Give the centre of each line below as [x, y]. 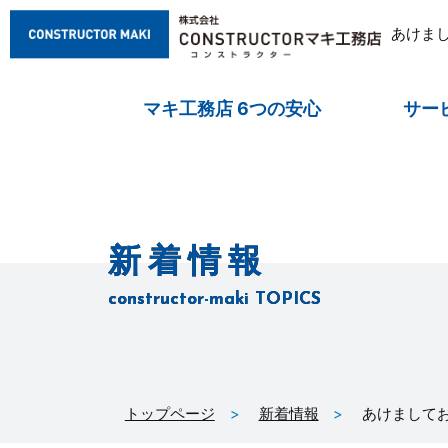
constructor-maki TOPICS [214, 300]
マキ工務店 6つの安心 [232, 108]
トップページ [169, 414]
